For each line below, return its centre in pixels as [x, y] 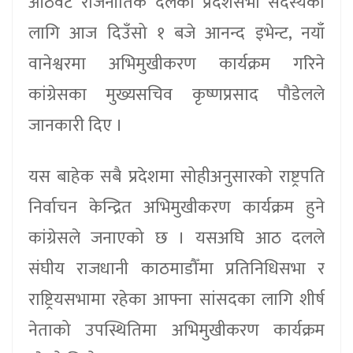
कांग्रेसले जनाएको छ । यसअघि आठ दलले [176, 238]
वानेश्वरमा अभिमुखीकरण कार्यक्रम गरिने [176, 64]
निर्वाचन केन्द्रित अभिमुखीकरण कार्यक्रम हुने [176, 207]
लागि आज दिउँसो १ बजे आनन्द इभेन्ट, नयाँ [176, 33]
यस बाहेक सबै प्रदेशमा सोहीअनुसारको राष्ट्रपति [176, 176]
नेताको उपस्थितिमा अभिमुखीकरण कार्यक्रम [176, 330]
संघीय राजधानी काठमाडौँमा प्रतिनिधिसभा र [176, 269]
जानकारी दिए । [80, 125]
